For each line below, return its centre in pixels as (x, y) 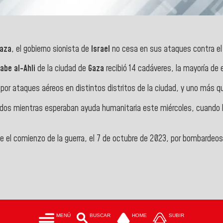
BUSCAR (100, 216)
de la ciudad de (62, 69)
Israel (101, 49)
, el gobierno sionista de (51, 49)
